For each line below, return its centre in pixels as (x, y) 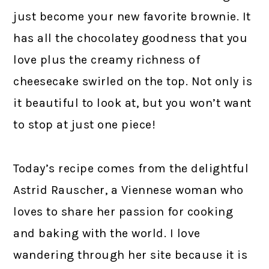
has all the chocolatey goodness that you (131, 38)
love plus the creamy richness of (107, 59)
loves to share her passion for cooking (123, 211)
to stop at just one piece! (85, 124)
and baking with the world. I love (107, 233)
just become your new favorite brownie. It (132, 16)
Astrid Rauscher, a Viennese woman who (128, 190)
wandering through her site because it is (131, 255)
